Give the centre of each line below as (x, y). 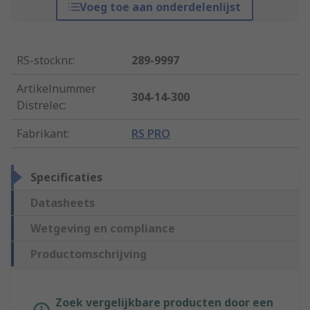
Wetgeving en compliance (103, 229)
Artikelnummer (56, 89)
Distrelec (40, 106)
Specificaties (66, 177)
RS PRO (151, 134)
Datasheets (63, 203)
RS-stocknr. (45, 61)
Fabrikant (42, 134)
